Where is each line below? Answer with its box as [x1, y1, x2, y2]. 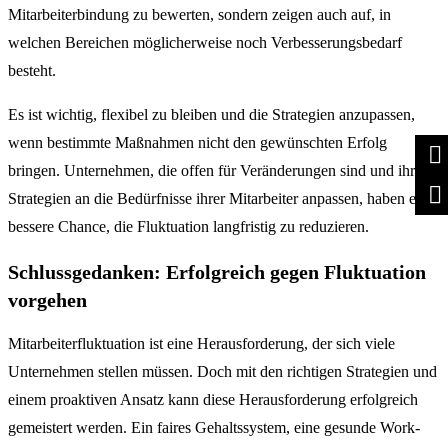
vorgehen [8, 288, 87, 311]
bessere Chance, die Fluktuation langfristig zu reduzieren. [8, 217, 369, 235]
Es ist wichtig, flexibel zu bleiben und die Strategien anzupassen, [8, 105, 415, 123]
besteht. [8, 61, 56, 79]
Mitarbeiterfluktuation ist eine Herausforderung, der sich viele [8, 335, 395, 353]
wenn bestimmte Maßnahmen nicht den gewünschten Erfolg [8, 133, 387, 151]
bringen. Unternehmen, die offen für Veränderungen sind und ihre [8, 161, 422, 179]
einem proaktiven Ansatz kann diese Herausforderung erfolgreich [8, 391, 418, 409]
